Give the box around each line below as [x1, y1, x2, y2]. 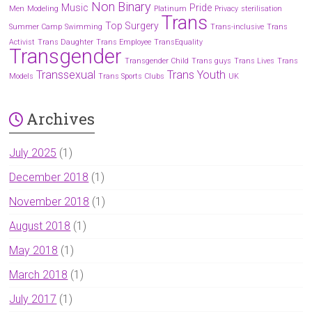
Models [9, 71, 34, 81]
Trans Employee [96, 37, 152, 47]
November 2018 [9, 194, 90, 208]
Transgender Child [125, 56, 189, 65]
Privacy [214, 3, 239, 13]
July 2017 [9, 292, 57, 306]
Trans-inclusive [210, 22, 265, 31]
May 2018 [9, 243, 58, 257]
